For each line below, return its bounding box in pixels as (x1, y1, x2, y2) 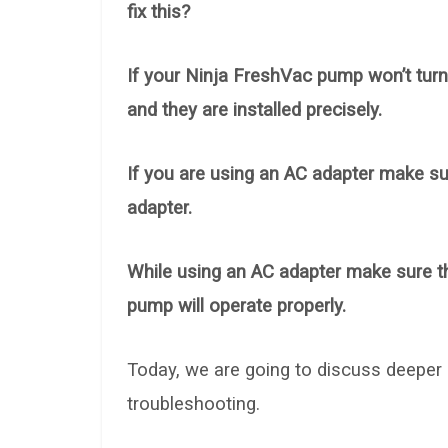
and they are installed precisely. (127, 98, 382, 121)
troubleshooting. (127, 392, 260, 415)
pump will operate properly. (127, 294, 346, 317)
